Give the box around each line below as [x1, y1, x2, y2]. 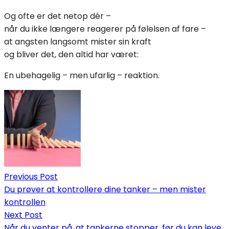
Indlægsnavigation [4, 87, 96, 106]
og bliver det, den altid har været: [4, 49, 139, 61]
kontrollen [4, 196, 45, 209]
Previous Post [4, 171, 58, 183]
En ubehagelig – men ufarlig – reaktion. [4, 70, 159, 82]
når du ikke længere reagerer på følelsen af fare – [4, 23, 206, 35]
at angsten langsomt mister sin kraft [4, 36, 151, 48]
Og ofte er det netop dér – [4, 10, 111, 22]
